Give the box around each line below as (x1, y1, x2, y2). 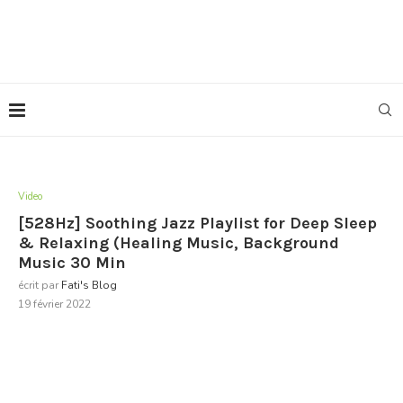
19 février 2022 (18, 297, 91, 311)
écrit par (18, 278, 61, 292)
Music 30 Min (18, 253, 126, 273)
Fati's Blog (61, 278, 117, 292)
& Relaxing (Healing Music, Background (18, 233, 339, 253)
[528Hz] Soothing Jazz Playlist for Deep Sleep (18, 213, 377, 233)
